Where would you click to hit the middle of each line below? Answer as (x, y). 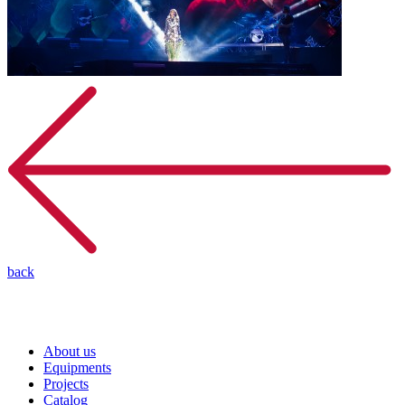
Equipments (77, 367)
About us (70, 351)
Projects (66, 383)
